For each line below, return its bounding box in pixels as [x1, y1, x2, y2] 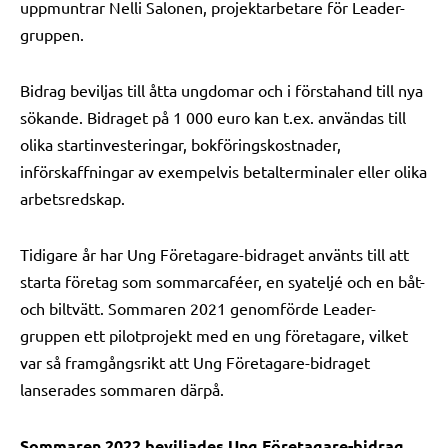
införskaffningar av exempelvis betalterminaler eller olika [20, 161, 427, 181]
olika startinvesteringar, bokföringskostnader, [20, 134, 341, 154]
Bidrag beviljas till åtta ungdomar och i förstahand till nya [20, 80, 423, 100]
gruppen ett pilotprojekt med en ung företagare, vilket [20, 325, 408, 345]
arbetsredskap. [20, 188, 125, 208]
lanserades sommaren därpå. [20, 379, 224, 399]
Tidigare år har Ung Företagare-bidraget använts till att [20, 244, 409, 264]
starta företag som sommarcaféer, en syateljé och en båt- [20, 271, 425, 291]
